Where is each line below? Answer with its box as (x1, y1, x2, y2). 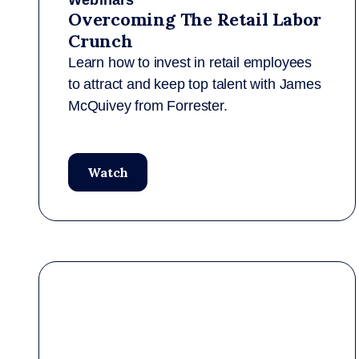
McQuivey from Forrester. (68, 98, 228, 114)
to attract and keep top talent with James (68, 76, 321, 92)
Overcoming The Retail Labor (68, 8, 322, 30)
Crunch (68, 30, 133, 52)
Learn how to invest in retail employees (68, 54, 312, 71)
